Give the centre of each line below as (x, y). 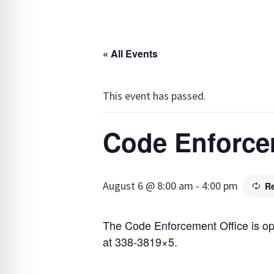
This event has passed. (154, 96)
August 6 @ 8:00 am (148, 186)
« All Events (130, 54)
